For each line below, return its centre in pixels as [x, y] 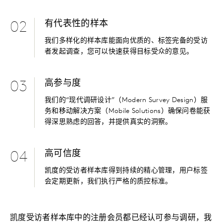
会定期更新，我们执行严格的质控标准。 [110, 182]
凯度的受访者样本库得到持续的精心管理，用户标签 [126, 171]
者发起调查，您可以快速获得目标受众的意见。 [119, 52]
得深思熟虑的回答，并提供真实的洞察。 [109, 122]
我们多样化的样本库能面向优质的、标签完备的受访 [126, 41]
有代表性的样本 [77, 24]
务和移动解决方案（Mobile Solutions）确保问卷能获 [128, 111]
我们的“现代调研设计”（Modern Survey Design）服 [126, 101]
